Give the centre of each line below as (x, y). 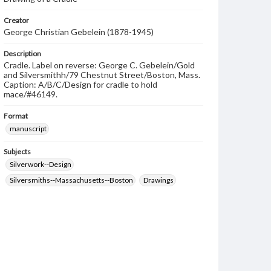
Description (22, 54)
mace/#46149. (31, 94)
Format (16, 116)
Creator (16, 20)
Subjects (17, 152)
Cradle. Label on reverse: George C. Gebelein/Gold (99, 65)
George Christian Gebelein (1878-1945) (79, 32)
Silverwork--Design (41, 164)
